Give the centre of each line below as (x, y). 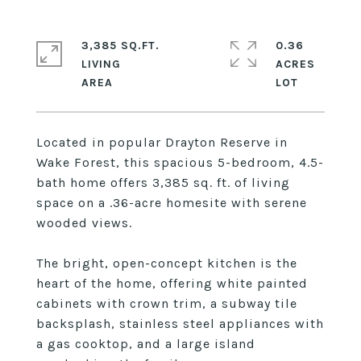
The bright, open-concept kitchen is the (167, 263)
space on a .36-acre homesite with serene (172, 203)
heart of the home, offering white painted (172, 283)
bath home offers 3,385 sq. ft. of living (163, 183)
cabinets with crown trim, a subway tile (167, 303)
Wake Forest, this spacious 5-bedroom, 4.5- (180, 162)
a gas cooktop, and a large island (146, 344)
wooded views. (84, 223)
